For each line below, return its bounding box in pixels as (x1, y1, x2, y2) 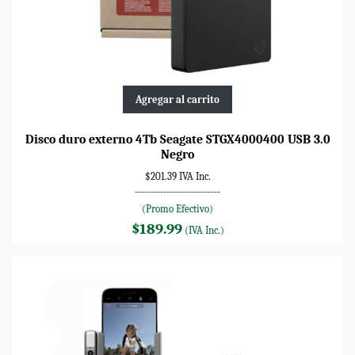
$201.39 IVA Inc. (144, 170, 211, 182)
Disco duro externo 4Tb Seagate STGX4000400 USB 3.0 (25, 132, 330, 147)
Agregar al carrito (136, 93, 219, 105)
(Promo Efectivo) (142, 202, 213, 215)
